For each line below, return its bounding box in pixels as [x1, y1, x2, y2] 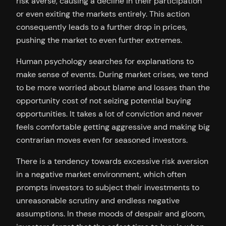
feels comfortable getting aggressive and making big [16, 121, 210, 132]
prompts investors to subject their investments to [16, 182, 199, 193]
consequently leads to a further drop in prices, [16, 21, 187, 32]
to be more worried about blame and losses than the [16, 82, 210, 93]
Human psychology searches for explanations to [16, 55, 194, 67]
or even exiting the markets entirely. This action [16, 8, 190, 19]
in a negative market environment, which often [16, 169, 186, 180]
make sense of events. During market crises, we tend [16, 69, 208, 80]
